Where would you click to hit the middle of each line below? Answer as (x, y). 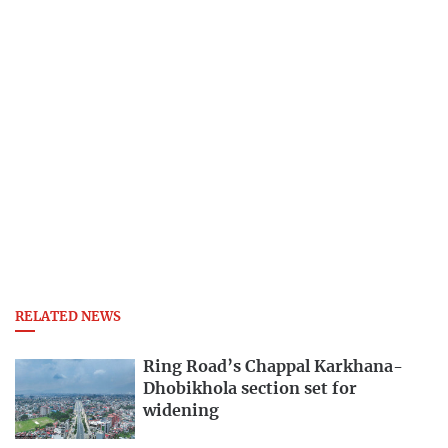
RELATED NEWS (68, 318)
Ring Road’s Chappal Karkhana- (273, 367)
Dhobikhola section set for (250, 389)
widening (181, 411)
